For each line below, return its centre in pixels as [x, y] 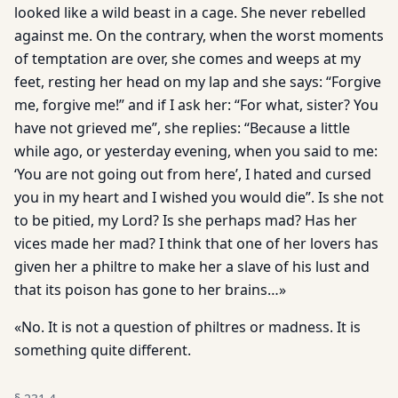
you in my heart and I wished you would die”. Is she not [199, 197]
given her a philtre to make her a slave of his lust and [192, 267]
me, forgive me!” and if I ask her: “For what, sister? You [196, 105]
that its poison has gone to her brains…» [150, 290]
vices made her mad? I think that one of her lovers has [196, 243]
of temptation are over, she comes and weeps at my [187, 59]
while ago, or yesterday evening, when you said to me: [196, 151]
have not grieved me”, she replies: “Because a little [182, 128]
